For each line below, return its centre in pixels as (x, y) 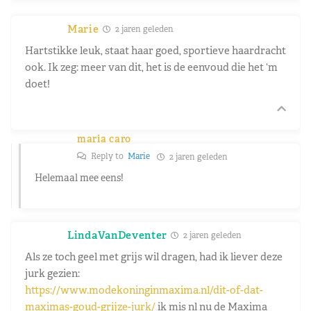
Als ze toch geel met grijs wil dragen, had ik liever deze (154, 256)
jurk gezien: (52, 273)
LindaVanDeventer (118, 235)
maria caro (104, 138)
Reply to (108, 156)
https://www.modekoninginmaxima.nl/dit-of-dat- (144, 289)
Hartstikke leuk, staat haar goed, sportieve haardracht (155, 50)
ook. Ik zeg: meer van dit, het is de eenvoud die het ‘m (151, 67)
